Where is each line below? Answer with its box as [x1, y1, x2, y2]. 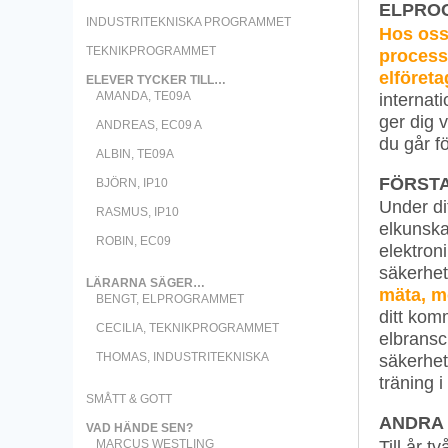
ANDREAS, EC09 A [96, 118, 202, 132]
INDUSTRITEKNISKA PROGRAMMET [86, 15, 291, 29]
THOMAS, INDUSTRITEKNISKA [96, 350, 269, 364]
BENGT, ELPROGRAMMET [96, 292, 244, 306]
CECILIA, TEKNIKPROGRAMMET [96, 321, 279, 335]
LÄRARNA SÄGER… [86, 276, 205, 290]
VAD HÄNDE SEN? [86, 421, 193, 435]
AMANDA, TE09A [96, 89, 191, 103]
